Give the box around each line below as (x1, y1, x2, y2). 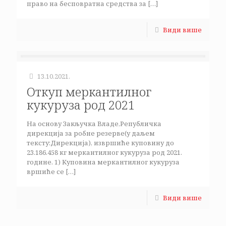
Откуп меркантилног (27, 83, 151, 100)
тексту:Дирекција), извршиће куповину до (27, 138, 174, 147)
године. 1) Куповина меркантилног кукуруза (27, 157, 180, 166)
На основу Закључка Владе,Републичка (27, 119, 161, 128)
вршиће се (27, 167, 64, 176)
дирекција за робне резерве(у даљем (27, 129, 155, 138)
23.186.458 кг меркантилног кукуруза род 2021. (27, 148, 182, 157)
